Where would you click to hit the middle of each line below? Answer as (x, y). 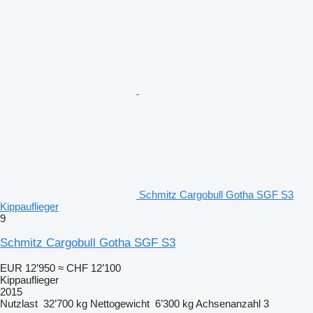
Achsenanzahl (228, 303)
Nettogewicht (120, 303)
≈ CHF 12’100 (89, 268)
